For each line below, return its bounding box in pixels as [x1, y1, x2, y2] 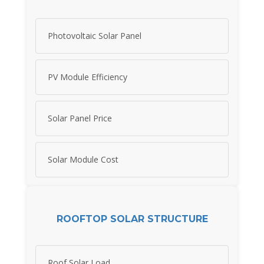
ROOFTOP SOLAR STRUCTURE [56, 213, 208, 225]
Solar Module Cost [48, 154, 118, 166]
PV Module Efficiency [48, 71, 127, 83]
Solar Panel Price [48, 113, 112, 124]
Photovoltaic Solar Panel [48, 30, 141, 42]
